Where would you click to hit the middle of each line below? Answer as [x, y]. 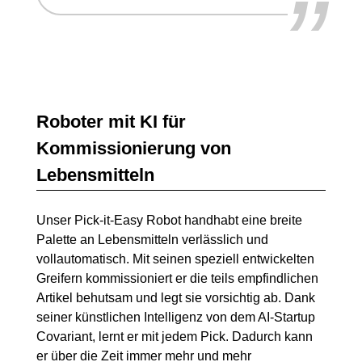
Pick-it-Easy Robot [128, 220]
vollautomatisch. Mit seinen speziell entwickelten [175, 259]
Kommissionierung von [134, 148]
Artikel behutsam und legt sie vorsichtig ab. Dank [176, 297]
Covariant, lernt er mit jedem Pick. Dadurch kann [175, 336]
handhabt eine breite [242, 220]
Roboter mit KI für [111, 121]
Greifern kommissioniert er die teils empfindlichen [177, 278]
